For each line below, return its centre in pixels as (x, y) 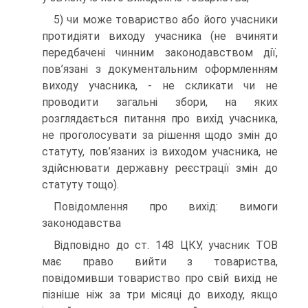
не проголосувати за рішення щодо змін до (160, 135)
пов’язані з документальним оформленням (160, 69)
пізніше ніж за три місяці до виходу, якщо (160, 295)
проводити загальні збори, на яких (160, 102)
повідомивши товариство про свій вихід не (160, 278)
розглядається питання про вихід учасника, (160, 119)
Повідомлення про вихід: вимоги (166, 207)
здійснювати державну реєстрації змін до (160, 168)
